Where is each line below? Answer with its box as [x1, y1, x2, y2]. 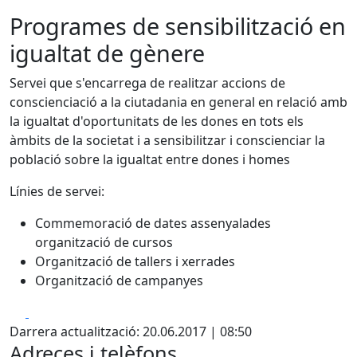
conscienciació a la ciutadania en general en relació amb [10, 93, 347, 111]
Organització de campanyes [35, 272, 203, 289]
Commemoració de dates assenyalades [35, 214, 271, 232]
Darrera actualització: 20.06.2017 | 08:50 [10, 323, 252, 340]
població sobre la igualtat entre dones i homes [10, 151, 290, 168]
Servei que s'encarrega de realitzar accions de [10, 74, 285, 92]
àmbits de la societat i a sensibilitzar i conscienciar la [10, 131, 325, 149]
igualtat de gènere [10, 37, 205, 69]
